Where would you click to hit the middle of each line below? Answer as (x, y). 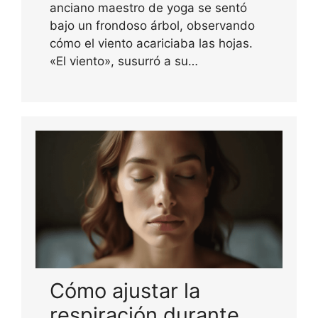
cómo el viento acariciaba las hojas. (151, 44)
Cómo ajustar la (125, 290)
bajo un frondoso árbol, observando (152, 26)
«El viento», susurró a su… (124, 61)
